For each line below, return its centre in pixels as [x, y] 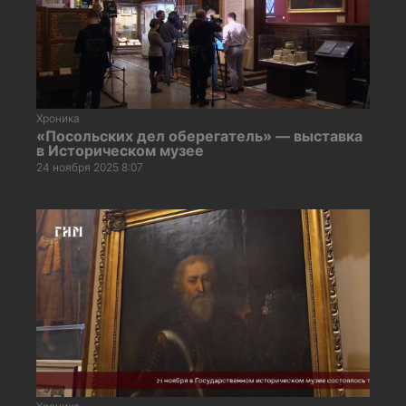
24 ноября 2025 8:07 [90, 167]
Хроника [58, 118]
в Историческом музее [120, 150]
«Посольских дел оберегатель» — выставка [199, 135]
